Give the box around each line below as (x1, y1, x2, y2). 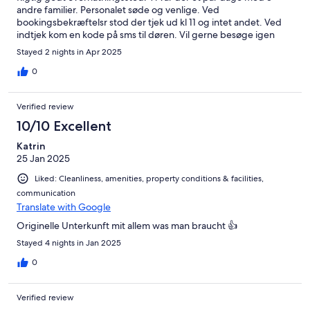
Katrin (17, 140, 46, 153)
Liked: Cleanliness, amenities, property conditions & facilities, (35, 173, 264, 185)
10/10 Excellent (17, 118, 111, 135)
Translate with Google (17, 201, 111, 214)
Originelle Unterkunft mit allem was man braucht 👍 (17, 219, 237, 232)
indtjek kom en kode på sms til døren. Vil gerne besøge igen (17, 28, 275, 42)
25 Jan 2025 (17, 152, 70, 165)
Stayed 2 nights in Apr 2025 (17, 46, 122, 58)
